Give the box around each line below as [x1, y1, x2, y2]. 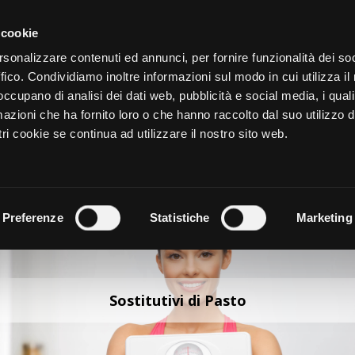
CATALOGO [197, 13, 246, 26]
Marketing [296, 211, 353, 224]
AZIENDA [309, 13, 345, 26]
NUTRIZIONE [200, 79, 265, 95]
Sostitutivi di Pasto [109, 291, 246, 310]
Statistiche [150, 211, 210, 224]
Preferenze [2, 211, 63, 224]
